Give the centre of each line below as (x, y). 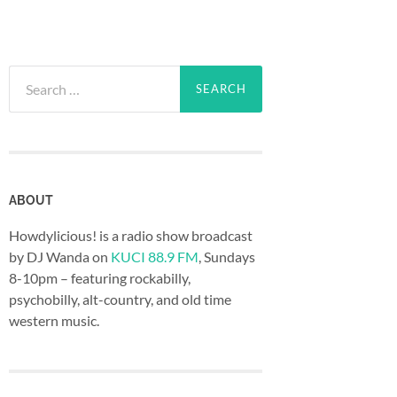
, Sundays (227, 256)
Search (28, 74)
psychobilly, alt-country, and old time (120, 299)
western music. (54, 320)
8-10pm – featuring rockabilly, (100, 277)
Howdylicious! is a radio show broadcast (131, 235)
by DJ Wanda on (60, 256)
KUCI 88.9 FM (155, 256)
